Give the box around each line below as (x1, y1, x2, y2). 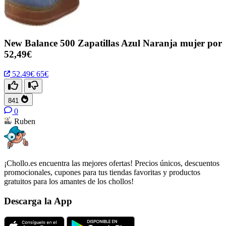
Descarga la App (4, 195, 72, 206)
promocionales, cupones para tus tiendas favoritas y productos (4, 168, 200, 177)
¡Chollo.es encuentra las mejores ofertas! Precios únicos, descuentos (4, 159, 219, 168)
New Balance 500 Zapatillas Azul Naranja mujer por (4, 38, 222, 49)
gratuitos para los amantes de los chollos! (4, 177, 134, 186)
